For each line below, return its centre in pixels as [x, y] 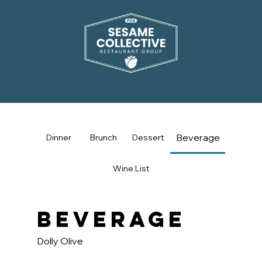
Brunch [103, 138]
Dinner [59, 138]
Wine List [131, 169]
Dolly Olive [60, 241]
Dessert [148, 138]
